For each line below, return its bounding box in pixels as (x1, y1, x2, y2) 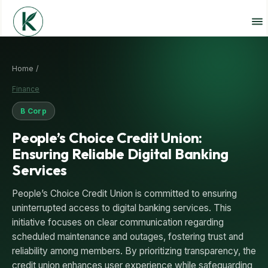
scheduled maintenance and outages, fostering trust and (12, 230, 243, 242)
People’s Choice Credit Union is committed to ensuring (12, 187, 237, 199)
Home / (12, 63, 39, 73)
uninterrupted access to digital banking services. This (12, 202, 232, 214)
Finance (12, 84, 39, 93)
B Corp (20, 106, 47, 115)
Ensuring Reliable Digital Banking (12, 144, 229, 163)
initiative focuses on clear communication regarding (12, 216, 224, 228)
